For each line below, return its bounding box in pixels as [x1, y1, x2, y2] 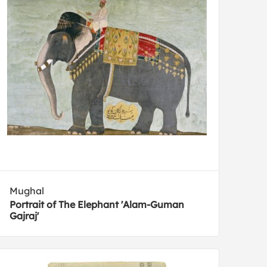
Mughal [10, 185, 45, 197]
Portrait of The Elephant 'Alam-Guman [10, 198, 185, 211]
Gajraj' [10, 210, 39, 222]
